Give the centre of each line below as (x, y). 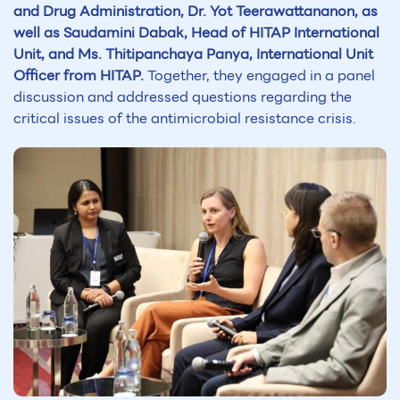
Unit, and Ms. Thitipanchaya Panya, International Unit (193, 54)
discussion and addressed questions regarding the (183, 97)
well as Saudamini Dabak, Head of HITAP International (196, 33)
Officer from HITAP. (80, 76)
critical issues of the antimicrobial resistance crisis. (185, 119)
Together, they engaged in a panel (261, 76)
